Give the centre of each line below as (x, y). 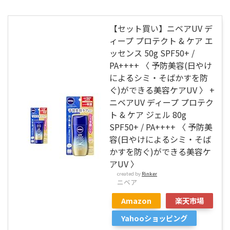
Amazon (136, 200)
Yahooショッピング (154, 218)
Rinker (149, 173)
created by (129, 173)
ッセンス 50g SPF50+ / (152, 53)
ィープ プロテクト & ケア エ (161, 40)
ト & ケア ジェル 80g (148, 114)
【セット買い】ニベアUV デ (161, 28)
